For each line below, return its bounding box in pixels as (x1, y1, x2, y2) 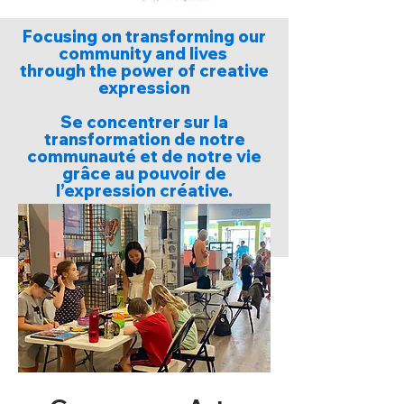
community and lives (58, 43, 231, 64)
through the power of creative (20, 60, 269, 81)
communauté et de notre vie (27, 146, 262, 167)
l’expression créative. (56, 180, 233, 201)
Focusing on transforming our (23, 26, 266, 47)
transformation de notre (43, 129, 245, 150)
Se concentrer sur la (60, 112, 228, 133)
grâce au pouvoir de (62, 163, 226, 184)
